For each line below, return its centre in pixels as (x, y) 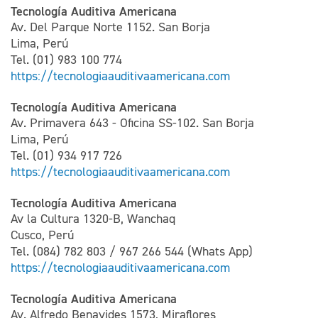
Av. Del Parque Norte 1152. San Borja (110, 27)
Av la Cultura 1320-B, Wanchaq (93, 219)
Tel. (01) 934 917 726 (66, 155)
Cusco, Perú (42, 235)
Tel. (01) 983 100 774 (66, 60)
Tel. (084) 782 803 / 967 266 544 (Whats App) (132, 251)
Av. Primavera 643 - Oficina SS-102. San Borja (132, 123)
